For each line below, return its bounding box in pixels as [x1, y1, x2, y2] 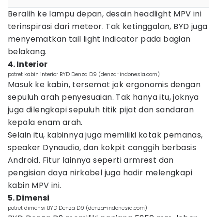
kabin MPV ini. [8, 180, 62, 191]
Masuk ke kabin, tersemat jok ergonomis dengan [8, 79, 201, 90]
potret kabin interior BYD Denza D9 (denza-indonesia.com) [8, 70, 160, 78]
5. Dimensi [8, 192, 49, 203]
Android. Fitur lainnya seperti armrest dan [8, 155, 174, 166]
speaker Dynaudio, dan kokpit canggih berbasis [8, 142, 196, 153]
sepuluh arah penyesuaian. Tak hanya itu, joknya [8, 92, 199, 103]
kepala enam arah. [8, 117, 83, 128]
